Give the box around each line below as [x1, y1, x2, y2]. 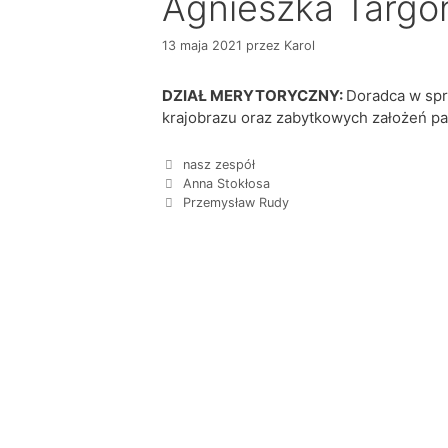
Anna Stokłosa [182, 175, 270, 191]
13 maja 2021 [162, 38, 242, 54]
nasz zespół [182, 156, 255, 172]
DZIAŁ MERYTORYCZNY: [162, 86, 346, 106]
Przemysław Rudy [182, 194, 289, 210]
